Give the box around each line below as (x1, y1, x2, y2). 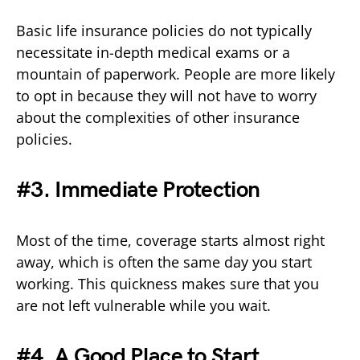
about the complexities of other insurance (16, 107, 300, 127)
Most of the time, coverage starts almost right (16, 230, 325, 250)
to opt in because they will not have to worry (16, 85, 317, 105)
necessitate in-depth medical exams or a (16, 42, 290, 62)
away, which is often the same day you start (16, 252, 312, 272)
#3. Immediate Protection (16, 176, 260, 203)
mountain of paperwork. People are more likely (16, 63, 335, 84)
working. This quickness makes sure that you (16, 273, 319, 293)
